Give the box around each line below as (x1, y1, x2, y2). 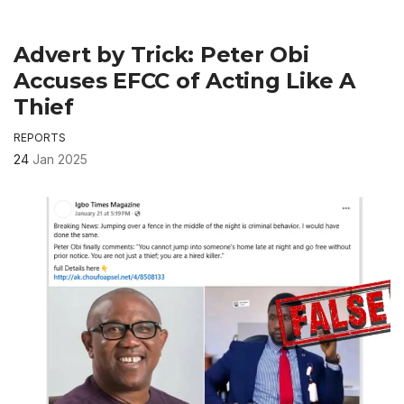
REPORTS (14, 131, 66, 145)
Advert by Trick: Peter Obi (14, 41, 309, 69)
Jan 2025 (32, 151, 87, 168)
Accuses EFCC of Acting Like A (14, 68, 356, 95)
